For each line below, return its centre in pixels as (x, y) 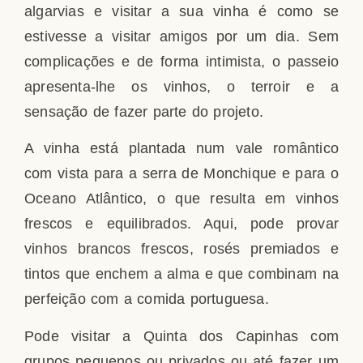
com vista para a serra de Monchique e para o (181, 174)
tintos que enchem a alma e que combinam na (181, 274)
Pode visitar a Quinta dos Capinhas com (181, 336)
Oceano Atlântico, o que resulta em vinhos (181, 199)
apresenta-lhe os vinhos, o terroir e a (181, 86)
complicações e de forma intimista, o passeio (181, 61)
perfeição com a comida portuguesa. (147, 299)
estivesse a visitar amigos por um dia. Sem (181, 36)
